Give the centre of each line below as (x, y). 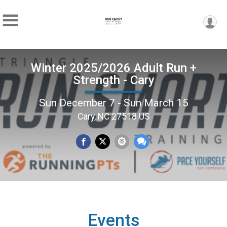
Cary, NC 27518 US (113, 116)
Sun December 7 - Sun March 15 (113, 103)
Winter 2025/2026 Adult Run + (113, 68)
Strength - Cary (113, 80)
